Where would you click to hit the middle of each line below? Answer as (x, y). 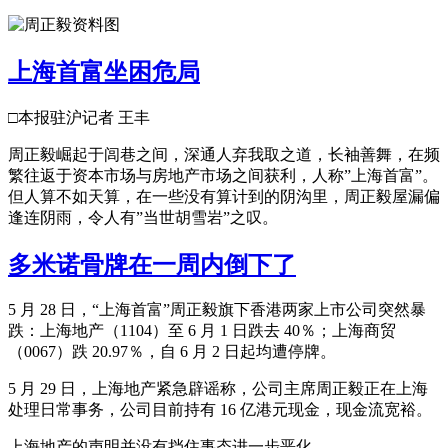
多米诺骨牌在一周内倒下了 (152, 264)
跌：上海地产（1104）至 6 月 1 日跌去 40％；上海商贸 (202, 331)
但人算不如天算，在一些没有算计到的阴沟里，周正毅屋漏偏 (224, 196)
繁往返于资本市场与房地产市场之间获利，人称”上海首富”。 (223, 175)
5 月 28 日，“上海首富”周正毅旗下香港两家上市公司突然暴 (217, 310)
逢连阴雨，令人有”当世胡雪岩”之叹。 (143, 217)
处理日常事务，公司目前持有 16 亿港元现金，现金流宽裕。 (220, 410)
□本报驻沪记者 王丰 (79, 117)
